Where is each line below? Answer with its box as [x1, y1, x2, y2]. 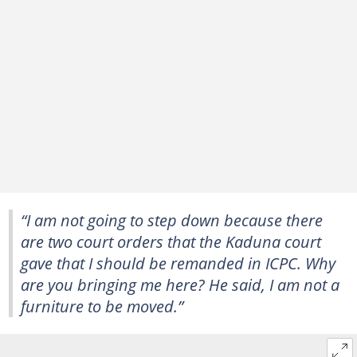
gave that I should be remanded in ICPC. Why [21, 252, 335, 274]
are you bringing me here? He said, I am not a [21, 273, 339, 296]
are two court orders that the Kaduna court [21, 230, 321, 253]
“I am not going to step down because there [21, 209, 323, 231]
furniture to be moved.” [21, 295, 183, 317]
